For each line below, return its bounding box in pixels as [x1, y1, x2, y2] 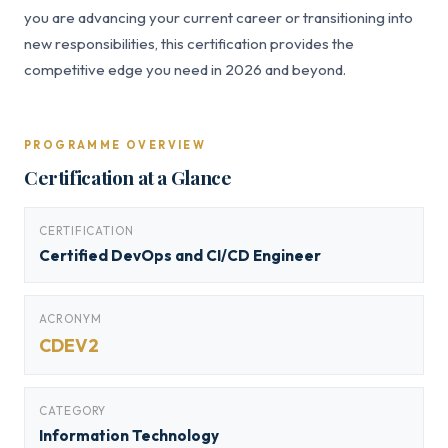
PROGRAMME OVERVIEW [24, 138, 207, 152]
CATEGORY [39, 403, 107, 418]
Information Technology [39, 426, 219, 445]
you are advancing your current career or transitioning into [24, 8, 413, 27]
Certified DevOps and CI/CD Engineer [39, 246, 321, 265]
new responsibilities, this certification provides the [24, 34, 354, 53]
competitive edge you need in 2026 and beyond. [24, 60, 346, 79]
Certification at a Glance [24, 164, 232, 190]
